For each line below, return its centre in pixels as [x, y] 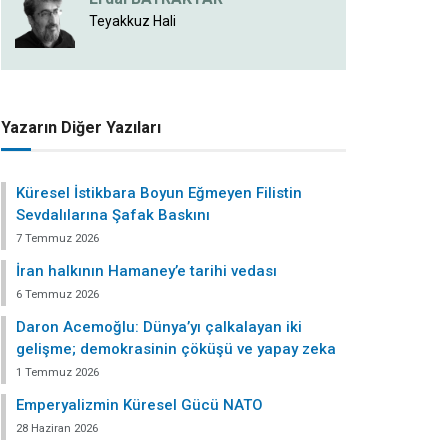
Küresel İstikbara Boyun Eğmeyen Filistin [159, 193]
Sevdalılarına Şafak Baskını [113, 215]
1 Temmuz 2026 [57, 372]
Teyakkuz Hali [132, 20]
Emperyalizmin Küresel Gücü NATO [139, 405]
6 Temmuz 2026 [57, 294]
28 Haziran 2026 [57, 428]
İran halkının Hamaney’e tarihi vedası [146, 271]
